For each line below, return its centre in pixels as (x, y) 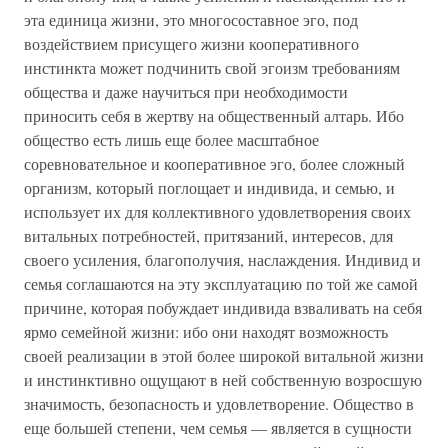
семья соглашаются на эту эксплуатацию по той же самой (221, 283)
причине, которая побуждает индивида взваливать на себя (223, 307)
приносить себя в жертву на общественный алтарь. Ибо (214, 115)
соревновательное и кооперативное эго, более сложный (214, 163)
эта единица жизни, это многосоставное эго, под (191, 19)
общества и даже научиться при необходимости (186, 91)
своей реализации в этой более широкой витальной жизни (224, 355)
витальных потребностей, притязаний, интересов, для (208, 235)
